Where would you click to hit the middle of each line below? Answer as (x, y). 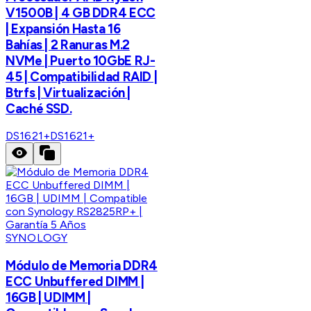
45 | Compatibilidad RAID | (82, 76)
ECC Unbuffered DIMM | (75, 282)
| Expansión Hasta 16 (63, 28)
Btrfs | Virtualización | (68, 92)
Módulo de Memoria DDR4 (82, 266)
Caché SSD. (39, 108)
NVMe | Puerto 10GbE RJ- (81, 60)
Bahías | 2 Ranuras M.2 (68, 44)
